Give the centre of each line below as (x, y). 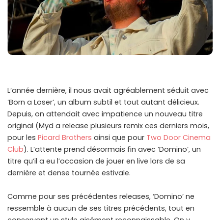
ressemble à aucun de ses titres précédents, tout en (101, 208)
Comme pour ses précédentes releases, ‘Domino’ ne (101, 197)
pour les (23, 138)
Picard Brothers (65, 138)
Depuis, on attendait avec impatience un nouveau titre (105, 114)
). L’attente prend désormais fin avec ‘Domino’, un (112, 150)
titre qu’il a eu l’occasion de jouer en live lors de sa (96, 161)
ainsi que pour (119, 138)
